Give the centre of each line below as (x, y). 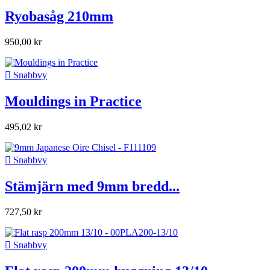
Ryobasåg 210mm (59, 17)
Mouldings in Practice (73, 102)
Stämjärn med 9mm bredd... (92, 186)
